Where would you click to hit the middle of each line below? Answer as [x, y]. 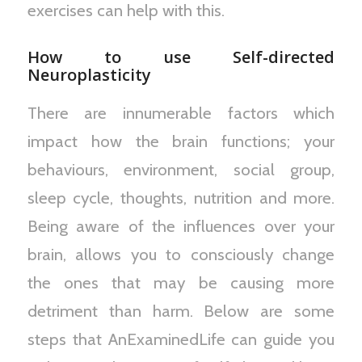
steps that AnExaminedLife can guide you [181, 339]
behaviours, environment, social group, [181, 170]
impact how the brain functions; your [181, 141]
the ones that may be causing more [181, 283]
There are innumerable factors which [181, 113]
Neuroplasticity [89, 75]
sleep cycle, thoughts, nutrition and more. [181, 198]
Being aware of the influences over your [181, 226]
